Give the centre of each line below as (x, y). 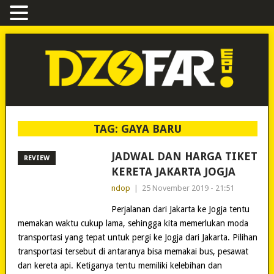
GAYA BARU (151, 128)
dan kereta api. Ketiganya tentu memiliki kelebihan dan (120, 265)
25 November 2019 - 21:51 (188, 188)
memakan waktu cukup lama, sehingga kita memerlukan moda (133, 223)
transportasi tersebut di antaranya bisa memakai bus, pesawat (133, 251)
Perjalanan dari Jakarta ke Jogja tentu (180, 209)
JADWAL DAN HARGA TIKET (184, 156)
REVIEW (36, 158)
